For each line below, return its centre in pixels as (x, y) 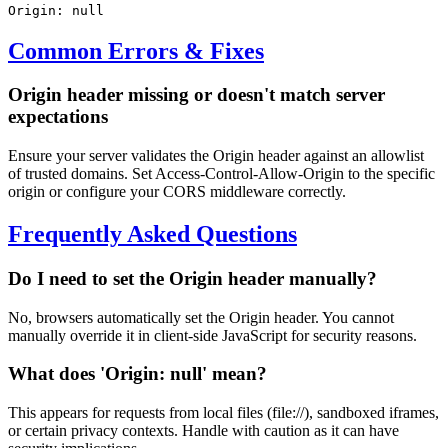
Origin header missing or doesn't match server (196, 95)
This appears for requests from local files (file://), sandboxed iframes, (223, 413)
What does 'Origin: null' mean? (137, 374)
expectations (58, 117)
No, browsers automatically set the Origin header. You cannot (201, 317)
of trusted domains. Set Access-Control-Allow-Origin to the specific (221, 174)
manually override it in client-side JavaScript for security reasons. (212, 335)
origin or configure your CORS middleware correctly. (177, 192)
